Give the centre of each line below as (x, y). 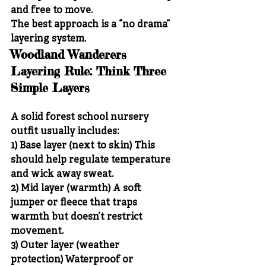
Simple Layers (50, 87)
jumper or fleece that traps (75, 203)
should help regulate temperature (92, 160)
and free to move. (52, 10)
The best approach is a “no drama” (91, 25)
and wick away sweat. (62, 174)
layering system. (48, 39)
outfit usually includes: (65, 132)
